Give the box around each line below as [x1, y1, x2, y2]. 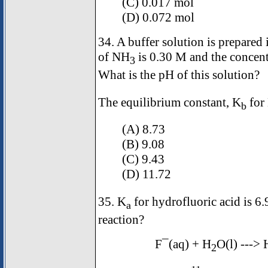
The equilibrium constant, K [98, 95, 241, 109]
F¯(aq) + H [154, 236, 211, 251]
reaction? [98, 212, 144, 227]
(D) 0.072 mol [122, 10, 194, 25]
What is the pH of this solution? [98, 67, 260, 82]
